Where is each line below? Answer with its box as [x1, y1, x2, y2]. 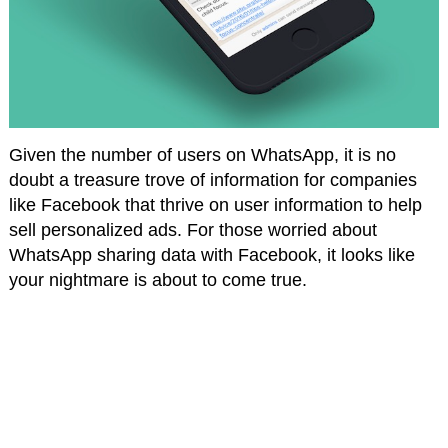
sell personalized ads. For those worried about [8, 219, 377, 240]
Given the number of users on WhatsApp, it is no [8, 144, 396, 165]
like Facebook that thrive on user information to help [8, 194, 422, 215]
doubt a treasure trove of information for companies [8, 169, 417, 190]
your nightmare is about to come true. [8, 269, 307, 290]
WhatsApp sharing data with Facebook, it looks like [8, 244, 415, 265]
